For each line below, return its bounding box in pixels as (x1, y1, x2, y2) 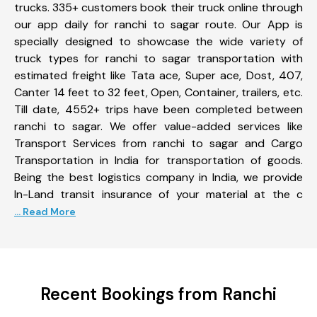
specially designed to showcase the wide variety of (14, 33, 303, 49)
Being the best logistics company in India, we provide (14, 169, 303, 185)
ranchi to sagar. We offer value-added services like (14, 118, 303, 134)
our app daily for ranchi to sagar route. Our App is (14, 16, 303, 32)
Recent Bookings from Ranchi (40, 282, 277, 305)
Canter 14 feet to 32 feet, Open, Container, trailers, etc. (14, 84, 303, 100)
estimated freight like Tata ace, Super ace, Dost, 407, (14, 67, 303, 83)
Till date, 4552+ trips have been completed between (14, 101, 303, 117)
